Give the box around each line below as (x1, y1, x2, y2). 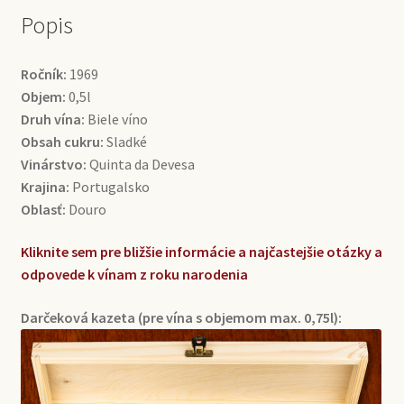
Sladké (103, 132, 147, 151)
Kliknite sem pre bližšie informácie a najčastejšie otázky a (20, 243, 382, 262)
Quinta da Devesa (86, 154, 195, 173)
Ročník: (20, 64, 67, 83)
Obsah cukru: (20, 132, 104, 151)
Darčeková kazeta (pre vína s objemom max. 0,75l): (20, 308, 342, 326)
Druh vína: (20, 109, 85, 128)
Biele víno (84, 109, 148, 128)
